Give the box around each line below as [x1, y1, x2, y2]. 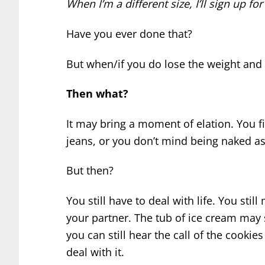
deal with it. [66, 245, 124, 260]
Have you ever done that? [66, 27, 192, 41]
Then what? [66, 86, 128, 101]
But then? [66, 163, 114, 178]
